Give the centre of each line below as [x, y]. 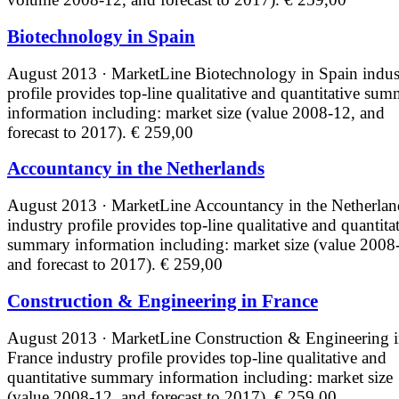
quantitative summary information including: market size [200, 377]
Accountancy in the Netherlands [136, 169]
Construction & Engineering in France [163, 301]
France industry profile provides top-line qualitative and [197, 357]
